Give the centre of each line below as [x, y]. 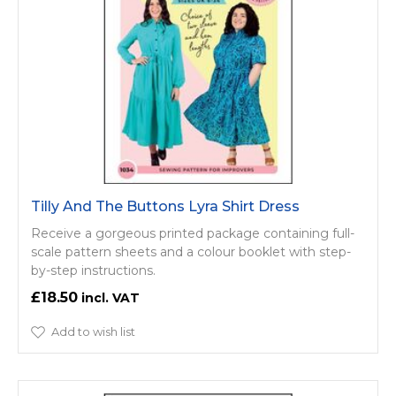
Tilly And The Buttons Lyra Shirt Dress [165, 207]
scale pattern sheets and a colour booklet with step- [191, 252]
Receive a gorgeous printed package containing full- [193, 234]
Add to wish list [93, 332]
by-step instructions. [93, 271]
